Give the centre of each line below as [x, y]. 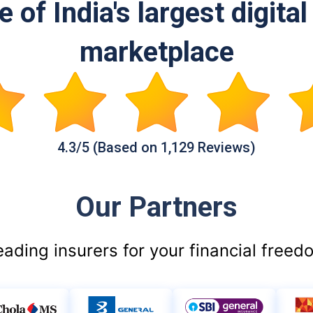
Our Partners [156, 207]
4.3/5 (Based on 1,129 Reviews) [156, 147]
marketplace [156, 52]
